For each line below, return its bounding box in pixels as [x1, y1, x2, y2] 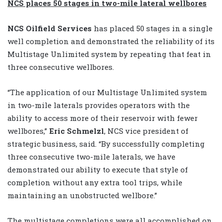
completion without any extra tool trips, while [7, 177, 182, 187]
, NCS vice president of [104, 125, 188, 136]
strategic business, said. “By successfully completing [7, 138, 205, 149]
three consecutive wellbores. [7, 61, 114, 72]
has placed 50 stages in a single [94, 23, 213, 33]
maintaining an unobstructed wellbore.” [7, 190, 157, 200]
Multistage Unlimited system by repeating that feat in [7, 49, 211, 59]
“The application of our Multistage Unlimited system [7, 87, 207, 97]
